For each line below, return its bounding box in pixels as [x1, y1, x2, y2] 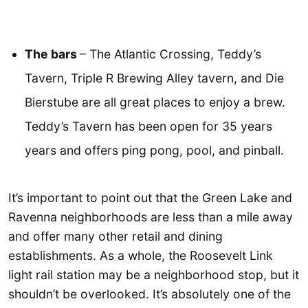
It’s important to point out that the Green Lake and [8, 190, 292, 206]
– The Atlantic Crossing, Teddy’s [80, 46, 261, 61]
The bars [25, 46, 80, 61]
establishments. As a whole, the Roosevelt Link [8, 248, 273, 263]
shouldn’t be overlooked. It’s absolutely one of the [8, 287, 291, 302]
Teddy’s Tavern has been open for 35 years [25, 118, 272, 133]
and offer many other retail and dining [8, 229, 223, 244]
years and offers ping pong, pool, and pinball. [25, 142, 284, 157]
